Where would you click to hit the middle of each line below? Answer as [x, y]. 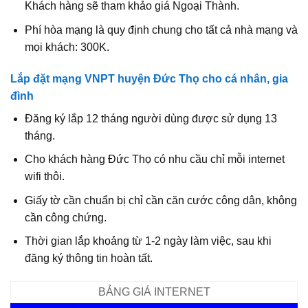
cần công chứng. [65, 217]
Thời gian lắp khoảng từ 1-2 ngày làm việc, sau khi [148, 241]
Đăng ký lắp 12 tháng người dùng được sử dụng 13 [151, 118]
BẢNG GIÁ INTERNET [154, 292]
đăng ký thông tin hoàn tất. [88, 258]
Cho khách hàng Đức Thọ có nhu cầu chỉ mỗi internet [154, 159]
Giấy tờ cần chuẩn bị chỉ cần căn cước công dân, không [161, 200]
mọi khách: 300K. [67, 47]
